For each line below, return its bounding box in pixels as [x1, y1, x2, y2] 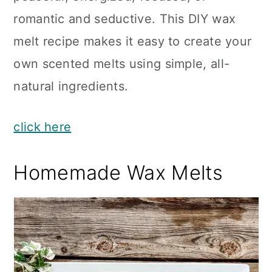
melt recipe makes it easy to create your [13, 34, 252, 49]
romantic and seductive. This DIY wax [13, 12, 236, 26]
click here [13, 120, 72, 134]
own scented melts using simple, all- [13, 56, 230, 71]
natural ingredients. [13, 79, 129, 93]
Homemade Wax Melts [13, 161, 223, 185]
